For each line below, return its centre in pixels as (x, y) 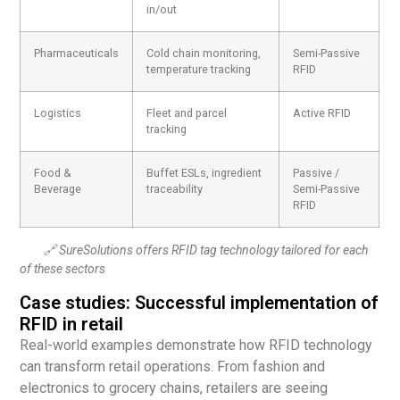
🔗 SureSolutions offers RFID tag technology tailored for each (194, 250)
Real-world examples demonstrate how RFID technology (196, 345)
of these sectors (63, 269)
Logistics (58, 113)
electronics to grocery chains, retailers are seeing (174, 387)
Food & (53, 173)
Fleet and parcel (187, 113)
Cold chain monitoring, (204, 54)
